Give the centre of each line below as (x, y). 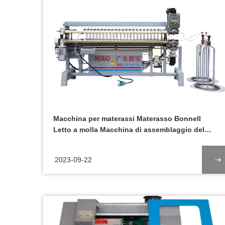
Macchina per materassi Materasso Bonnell (127, 119)
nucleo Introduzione (88, 141)
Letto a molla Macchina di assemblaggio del (129, 130)
